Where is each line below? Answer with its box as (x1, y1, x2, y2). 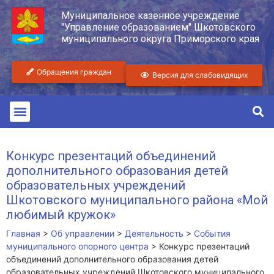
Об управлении (51, 228, 114, 239)
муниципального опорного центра (6, 240, 149, 251)
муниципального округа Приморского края (61, 33, 259, 45)
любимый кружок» (6, 207, 116, 222)
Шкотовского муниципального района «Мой (6, 192, 268, 207)
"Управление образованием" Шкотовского (61, 21, 256, 34)
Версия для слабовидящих (152, 70, 248, 80)
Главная (6, 228, 40, 239)
